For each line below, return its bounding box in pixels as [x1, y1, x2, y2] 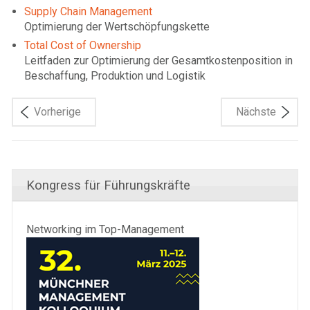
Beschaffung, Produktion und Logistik [24, 69, 206, 82]
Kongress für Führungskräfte [26, 177, 190, 193]
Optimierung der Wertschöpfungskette [24, 19, 210, 33]
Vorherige [34, 104, 81, 118]
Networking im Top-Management [26, 222, 184, 236]
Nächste [236, 104, 276, 118]
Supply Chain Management [24, 4, 152, 18]
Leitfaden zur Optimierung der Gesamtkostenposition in [24, 53, 293, 67]
